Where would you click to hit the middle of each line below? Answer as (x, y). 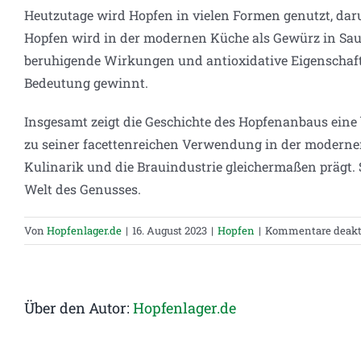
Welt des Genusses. (83, 189)
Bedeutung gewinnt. (86, 83)
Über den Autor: (79, 308)
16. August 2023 (170, 231)
